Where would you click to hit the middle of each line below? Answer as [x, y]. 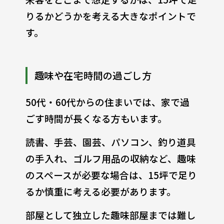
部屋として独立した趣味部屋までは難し [110, 214]
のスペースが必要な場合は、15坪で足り [111, 174]
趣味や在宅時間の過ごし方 [93, 75]
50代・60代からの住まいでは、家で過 [107, 101]
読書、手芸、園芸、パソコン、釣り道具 [110, 141]
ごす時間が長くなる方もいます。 [96, 118]
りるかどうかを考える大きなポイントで [110, 16]
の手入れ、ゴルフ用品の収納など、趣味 [110, 158]
